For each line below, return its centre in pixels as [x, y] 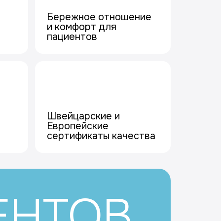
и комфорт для [81, 27]
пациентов [72, 37]
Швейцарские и [83, 116]
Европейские [77, 126]
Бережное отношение [99, 17]
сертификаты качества [101, 136]
